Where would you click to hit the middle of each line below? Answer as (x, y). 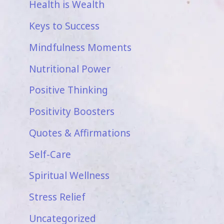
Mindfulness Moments (80, 47)
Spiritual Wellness (69, 176)
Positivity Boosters (72, 112)
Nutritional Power (70, 69)
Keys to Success (64, 26)
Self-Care (50, 154)
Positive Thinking (68, 90)
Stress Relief (57, 197)
